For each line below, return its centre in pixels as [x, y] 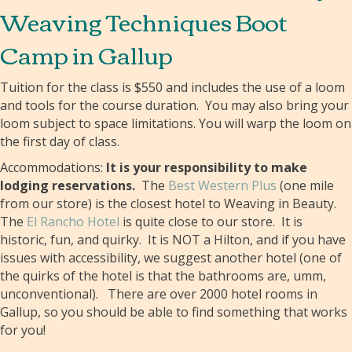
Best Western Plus [222, 185]
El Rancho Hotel [73, 222]
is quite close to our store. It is [211, 222]
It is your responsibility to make [207, 167]
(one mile [305, 185]
